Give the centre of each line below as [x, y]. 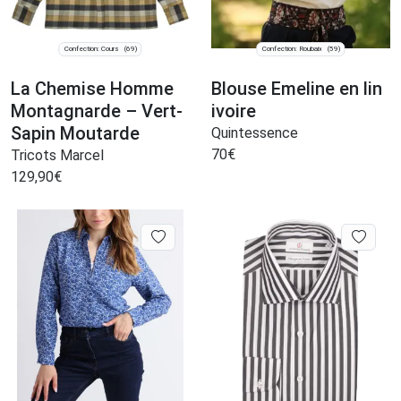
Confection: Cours [91, 49]
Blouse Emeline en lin [297, 89]
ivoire [234, 111]
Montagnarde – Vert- [97, 111]
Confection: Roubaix [292, 49]
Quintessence [255, 133]
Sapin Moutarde [75, 134]
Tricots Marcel [57, 156]
